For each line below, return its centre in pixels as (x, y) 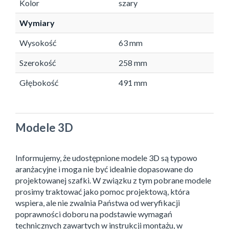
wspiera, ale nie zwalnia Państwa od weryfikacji (98, 203)
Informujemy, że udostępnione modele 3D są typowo (106, 158)
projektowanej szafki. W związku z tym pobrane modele (113, 180)
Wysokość (38, 43)
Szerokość (38, 63)
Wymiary (37, 23)
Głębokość (39, 83)
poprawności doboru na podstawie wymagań (94, 214)
